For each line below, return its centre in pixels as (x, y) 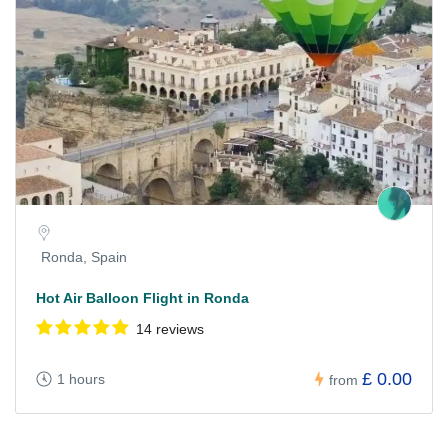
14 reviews (170, 328)
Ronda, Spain (84, 256)
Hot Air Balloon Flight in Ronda (142, 297)
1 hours (81, 379)
